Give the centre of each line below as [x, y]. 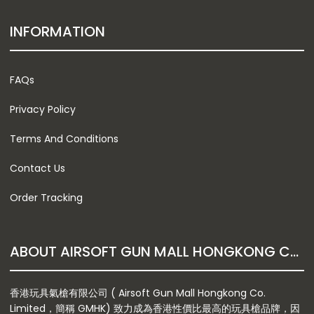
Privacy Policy [43, 109]
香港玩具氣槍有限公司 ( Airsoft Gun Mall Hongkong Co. [138, 293]
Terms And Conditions [64, 138]
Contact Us [37, 168]
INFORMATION [57, 31]
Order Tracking [46, 197]
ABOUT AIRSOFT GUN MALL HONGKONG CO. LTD [294, 251]
